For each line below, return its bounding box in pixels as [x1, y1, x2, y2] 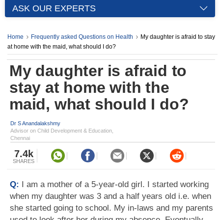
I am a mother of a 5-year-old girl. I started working [22, 180, 209, 189]
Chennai [10, 135, 30, 141]
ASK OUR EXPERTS [12, 3, 96, 13]
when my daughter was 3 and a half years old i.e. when [10, 192, 211, 201]
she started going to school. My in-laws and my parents [10, 203, 213, 213]
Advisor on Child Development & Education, [10, 128, 113, 134]
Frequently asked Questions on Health [31, 33, 133, 40]
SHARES [13, 158, 34, 164]
